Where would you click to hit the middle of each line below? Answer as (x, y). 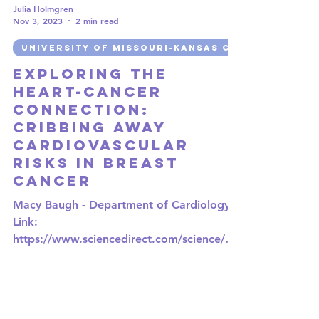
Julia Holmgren (43, 47)
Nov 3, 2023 (38, 60)
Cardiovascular (101, 184)
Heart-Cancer (88, 131)
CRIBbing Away (90, 166)
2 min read (97, 60)
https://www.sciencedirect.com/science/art (126, 278)
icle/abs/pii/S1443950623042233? (101, 295)
